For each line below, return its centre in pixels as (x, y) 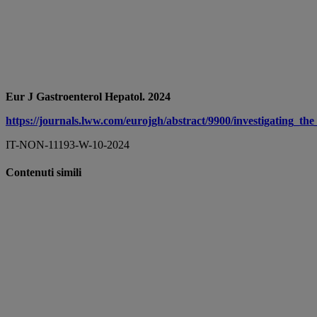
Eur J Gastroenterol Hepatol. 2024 (88, 97)
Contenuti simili (44, 173)
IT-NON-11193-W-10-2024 (68, 145)
